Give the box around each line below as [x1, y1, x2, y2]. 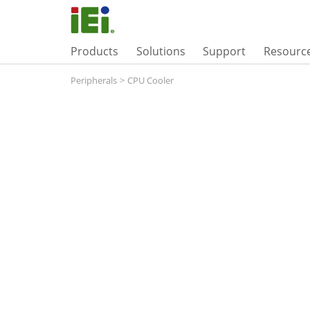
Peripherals [71, 74, 117, 86]
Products [71, 43, 118, 59]
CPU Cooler [127, 74, 174, 86]
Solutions [136, 43, 185, 59]
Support [203, 43, 246, 59]
